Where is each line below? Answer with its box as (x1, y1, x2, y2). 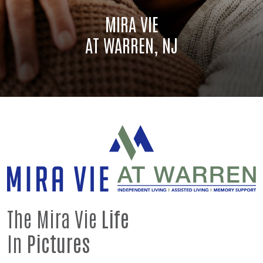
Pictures (27, 229, 90, 256)
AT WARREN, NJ (85, 33, 178, 56)
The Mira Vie (7, 204, 102, 231)
